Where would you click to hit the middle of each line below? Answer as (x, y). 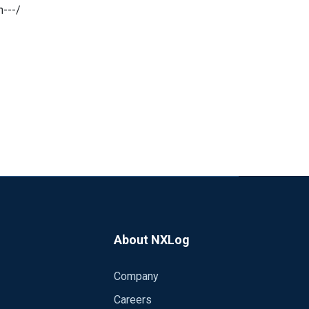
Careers (132, 300)
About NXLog (151, 240)
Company (136, 276)
